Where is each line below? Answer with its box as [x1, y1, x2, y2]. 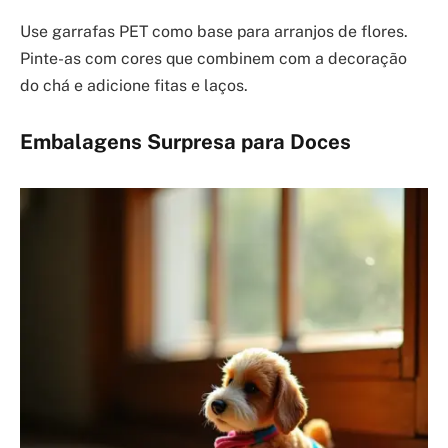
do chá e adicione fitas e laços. [20, 76, 248, 96]
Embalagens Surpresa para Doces [20, 130, 351, 155]
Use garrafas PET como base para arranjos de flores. [20, 22, 408, 42]
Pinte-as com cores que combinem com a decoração [20, 49, 407, 69]
